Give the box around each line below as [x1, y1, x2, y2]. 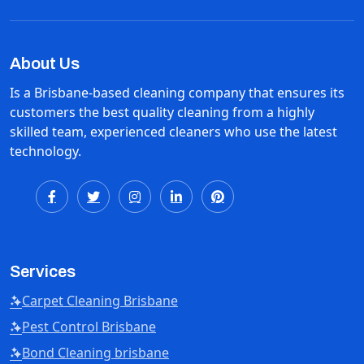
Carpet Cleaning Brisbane [22, 292, 178, 310]
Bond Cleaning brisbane [22, 344, 169, 362]
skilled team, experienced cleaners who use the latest [10, 123, 337, 141]
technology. [10, 142, 81, 160]
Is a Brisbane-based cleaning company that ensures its [10, 84, 344, 102]
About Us [10, 54, 80, 72]
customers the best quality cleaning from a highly [10, 103, 314, 121]
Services [10, 262, 76, 280]
